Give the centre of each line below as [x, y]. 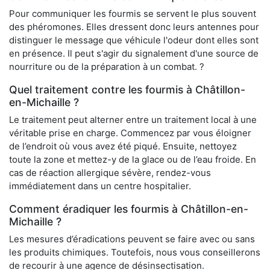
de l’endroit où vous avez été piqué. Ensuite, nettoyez [123, 146]
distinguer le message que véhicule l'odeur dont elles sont [134, 40]
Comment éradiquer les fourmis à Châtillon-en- [129, 209]
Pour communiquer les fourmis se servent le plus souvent [133, 14]
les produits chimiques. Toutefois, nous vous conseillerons [135, 253]
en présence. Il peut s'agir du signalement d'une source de [134, 54]
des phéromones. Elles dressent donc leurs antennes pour [134, 27]
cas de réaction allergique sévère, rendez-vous [110, 173]
